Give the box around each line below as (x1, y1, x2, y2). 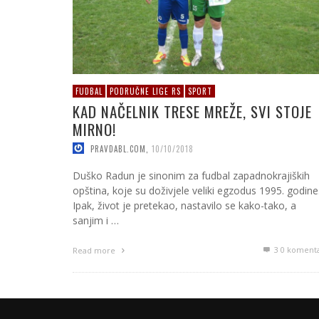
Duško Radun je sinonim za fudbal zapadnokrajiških (73, 169, 310, 183)
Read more (73, 245, 117, 256)
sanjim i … (73, 214, 119, 228)
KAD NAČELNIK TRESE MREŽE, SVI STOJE (73, 100, 312, 122)
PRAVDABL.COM (90, 142, 146, 155)
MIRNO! (73, 117, 116, 140)
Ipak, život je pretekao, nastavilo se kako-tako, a (73, 199, 296, 213)
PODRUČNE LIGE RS (110, 85, 181, 97)
